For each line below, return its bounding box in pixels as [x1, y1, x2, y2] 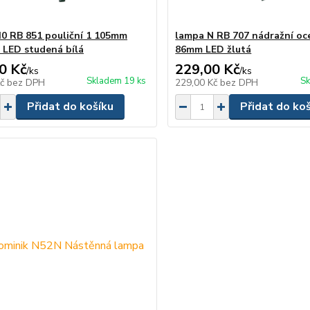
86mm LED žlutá [175, 43, 252, 56]
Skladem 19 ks [86, 75, 147, 87]
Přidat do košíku [26, 99, 113, 114]
